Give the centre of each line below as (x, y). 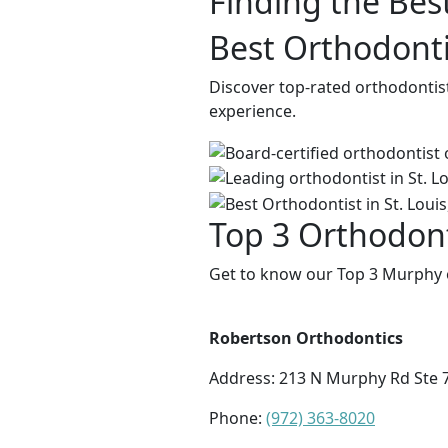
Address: (244, 378)
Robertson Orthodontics (306, 338)
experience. (252, 111)
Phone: (237, 418)
